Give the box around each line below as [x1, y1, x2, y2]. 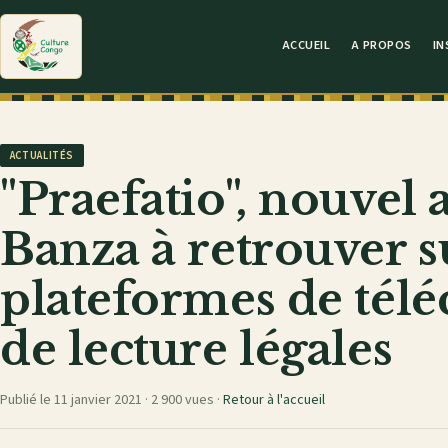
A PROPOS [350, 36, 412, 55]
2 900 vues [151, 390, 214, 411]
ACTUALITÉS [9, 147, 75, 163]
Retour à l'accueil [223, 390, 325, 411]
